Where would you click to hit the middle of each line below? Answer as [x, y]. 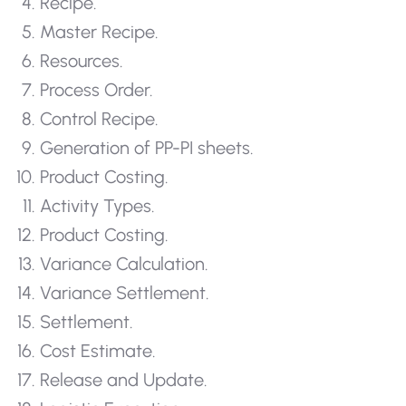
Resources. [82, 61]
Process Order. [97, 90]
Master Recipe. [99, 32]
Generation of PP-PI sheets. [147, 148]
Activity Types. [97, 206]
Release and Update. [124, 380]
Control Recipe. [99, 119]
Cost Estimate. [98, 351]
